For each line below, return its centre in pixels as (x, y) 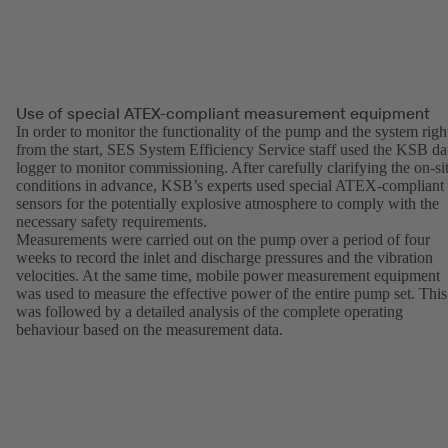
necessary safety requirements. (111, 221)
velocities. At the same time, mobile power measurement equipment (228, 275)
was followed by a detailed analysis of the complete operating (209, 311)
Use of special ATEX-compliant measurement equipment (223, 112)
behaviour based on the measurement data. (149, 329)
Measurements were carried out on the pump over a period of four (223, 239)
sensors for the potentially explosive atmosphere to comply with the (227, 203)
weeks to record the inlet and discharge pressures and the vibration (224, 257)
